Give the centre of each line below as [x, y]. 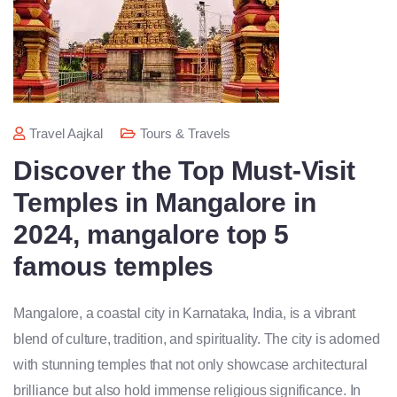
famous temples [114, 267]
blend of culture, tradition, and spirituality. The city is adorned [197, 339]
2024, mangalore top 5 [151, 235]
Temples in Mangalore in [165, 203]
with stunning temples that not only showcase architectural [191, 365]
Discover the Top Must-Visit [184, 171]
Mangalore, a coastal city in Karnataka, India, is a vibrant [185, 314]
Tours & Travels [185, 134]
